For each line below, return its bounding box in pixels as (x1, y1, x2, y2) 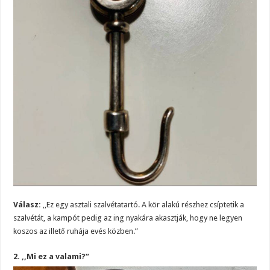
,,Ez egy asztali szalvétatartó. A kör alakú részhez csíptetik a (41, 200, 245, 210)
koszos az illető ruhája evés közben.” (13, 227, 139, 236)
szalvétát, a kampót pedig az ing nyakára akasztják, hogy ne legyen (13, 213, 243, 223)
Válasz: (13, 200, 42, 210)
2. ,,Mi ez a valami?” (13, 252, 90, 262)
